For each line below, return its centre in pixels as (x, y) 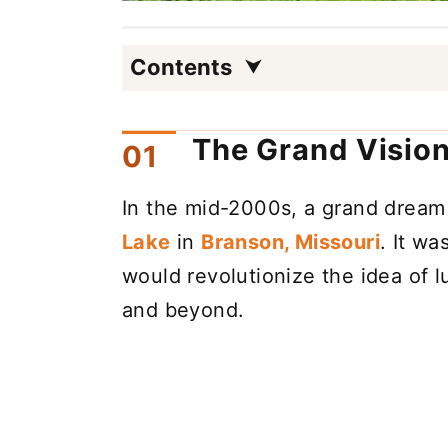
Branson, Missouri (291, 241)
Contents (181, 67)
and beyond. (183, 309)
